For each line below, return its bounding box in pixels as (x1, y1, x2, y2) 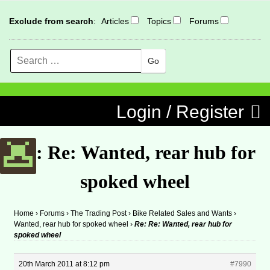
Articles (101, 16, 129, 26)
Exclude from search (9, 16, 93, 26)
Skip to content (18, 96, 81, 106)
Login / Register (116, 102, 244, 122)
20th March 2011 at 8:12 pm (19, 260, 110, 268)
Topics (147, 16, 171, 26)
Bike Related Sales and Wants (133, 209, 233, 218)
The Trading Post (71, 209, 127, 218)
